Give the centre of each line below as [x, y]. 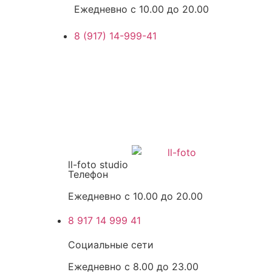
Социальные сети [111, 244]
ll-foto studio [98, 164]
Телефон [88, 174]
